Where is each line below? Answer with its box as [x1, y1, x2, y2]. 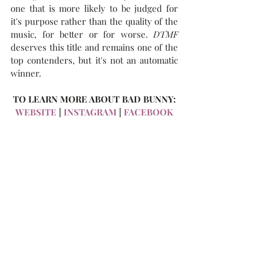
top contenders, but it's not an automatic [11, 54, 178, 66]
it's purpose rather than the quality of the [11, 15, 178, 27]
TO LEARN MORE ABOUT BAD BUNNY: [13, 93, 176, 105]
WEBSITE [15, 106, 57, 118]
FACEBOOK [124, 106, 173, 118]
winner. [11, 67, 41, 79]
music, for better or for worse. [11, 28, 153, 40]
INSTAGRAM [64, 106, 117, 118]
